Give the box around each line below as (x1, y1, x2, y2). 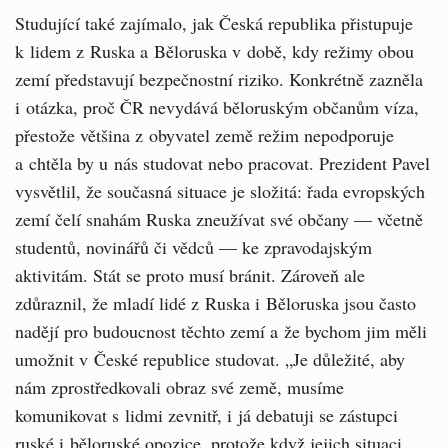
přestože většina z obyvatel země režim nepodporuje (15, 122, 394, 147)
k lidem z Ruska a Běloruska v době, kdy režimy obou (15, 38, 414, 63)
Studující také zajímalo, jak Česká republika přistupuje (15, 10, 413, 35)
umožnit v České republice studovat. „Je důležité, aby (15, 346, 405, 371)
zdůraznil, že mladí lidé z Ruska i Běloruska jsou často (15, 290, 416, 315)
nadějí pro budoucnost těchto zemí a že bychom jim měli (15, 318, 427, 343)
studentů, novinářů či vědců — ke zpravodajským (15, 234, 372, 259)
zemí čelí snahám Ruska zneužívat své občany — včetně (15, 206, 423, 231)
